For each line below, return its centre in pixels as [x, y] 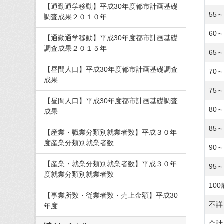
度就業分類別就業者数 [79, 174]
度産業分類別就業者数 [79, 143]
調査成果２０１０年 [75, 17]
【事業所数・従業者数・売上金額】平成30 [111, 195]
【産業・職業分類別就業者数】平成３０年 [110, 132]
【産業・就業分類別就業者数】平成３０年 [110, 164]
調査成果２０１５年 [75, 48]
